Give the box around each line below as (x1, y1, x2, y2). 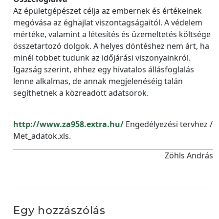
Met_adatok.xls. (13, 130, 71, 141)
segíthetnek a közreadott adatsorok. (13, 87, 149, 98)
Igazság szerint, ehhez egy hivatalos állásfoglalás (13, 64, 194, 75)
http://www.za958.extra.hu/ (13, 118, 124, 130)
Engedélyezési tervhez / (124, 118, 213, 130)
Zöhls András (165, 150, 213, 161)
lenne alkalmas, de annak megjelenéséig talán (13, 75, 183, 87)
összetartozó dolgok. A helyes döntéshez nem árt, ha (13, 40, 209, 51)
